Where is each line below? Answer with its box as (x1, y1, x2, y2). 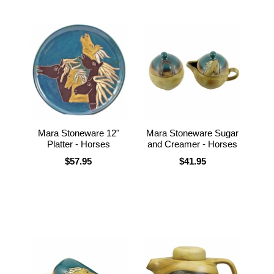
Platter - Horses (46, 138, 110, 149)
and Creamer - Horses (147, 138, 238, 149)
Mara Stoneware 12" (37, 127, 119, 138)
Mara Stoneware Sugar (146, 127, 239, 138)
